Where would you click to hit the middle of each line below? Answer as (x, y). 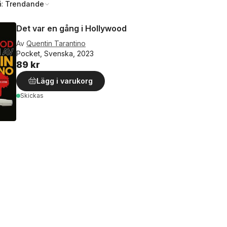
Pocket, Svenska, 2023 (55, 53)
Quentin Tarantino (56, 43)
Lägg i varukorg (65, 81)
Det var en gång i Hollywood (71, 28)
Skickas (32, 96)
